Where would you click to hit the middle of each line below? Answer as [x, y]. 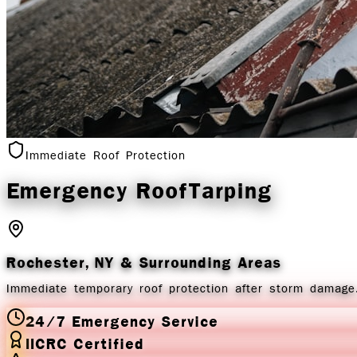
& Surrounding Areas [198, 262]
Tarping [230, 190]
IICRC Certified [85, 343]
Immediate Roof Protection [106, 156]
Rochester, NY [61, 262]
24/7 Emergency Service [122, 321]
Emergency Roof [97, 190]
